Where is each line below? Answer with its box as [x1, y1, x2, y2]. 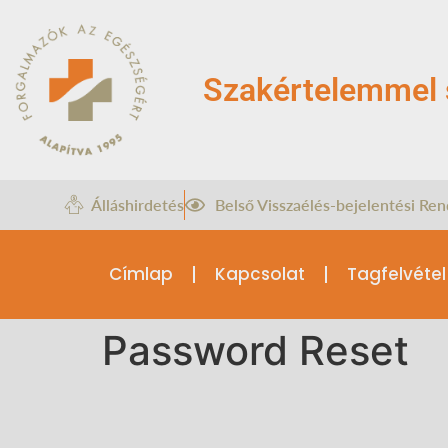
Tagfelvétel [346, 262, 446, 287]
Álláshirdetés [91, 195, 184, 215]
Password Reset [102, 326, 409, 376]
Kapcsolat [214, 262, 305, 287]
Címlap [108, 262, 173, 287]
